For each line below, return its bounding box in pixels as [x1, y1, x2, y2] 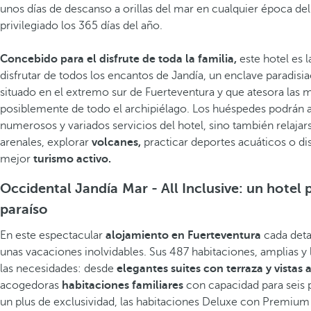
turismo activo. [33, 153, 111, 165]
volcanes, [92, 136, 141, 149]
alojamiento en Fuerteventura [106, 229, 261, 242]
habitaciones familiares [62, 279, 183, 292]
